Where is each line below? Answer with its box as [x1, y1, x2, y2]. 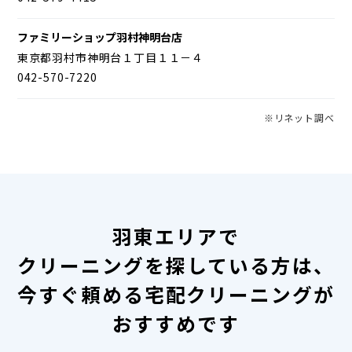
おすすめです [112, 309, 240, 338]
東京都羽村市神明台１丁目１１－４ [16, 49, 204, 65]
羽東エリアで [112, 222, 240, 251]
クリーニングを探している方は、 [17, 251, 335, 280]
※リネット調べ [263, 110, 335, 124]
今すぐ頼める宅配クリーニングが [16, 280, 335, 309]
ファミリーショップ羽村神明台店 [16, 28, 182, 45]
